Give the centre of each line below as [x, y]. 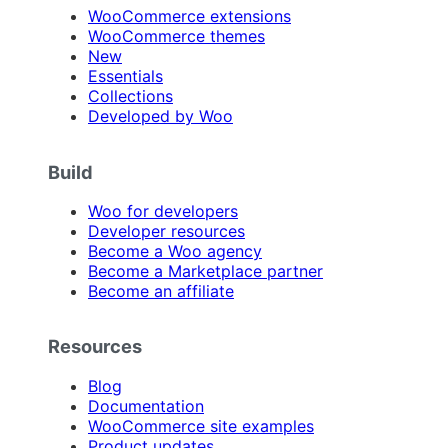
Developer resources [166, 231]
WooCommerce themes [176, 36]
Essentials [125, 76]
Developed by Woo [160, 116]
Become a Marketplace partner [205, 271]
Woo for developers [163, 211]
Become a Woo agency [175, 251]
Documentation [146, 405]
